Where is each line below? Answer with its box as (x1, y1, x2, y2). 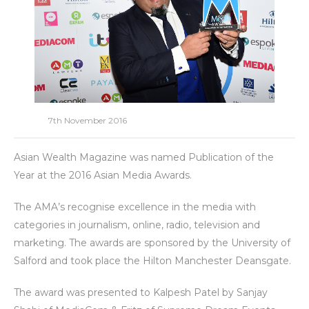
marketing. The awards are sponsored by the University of (14, 236, 290, 249)
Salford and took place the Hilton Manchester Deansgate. (14, 254, 291, 267)
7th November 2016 (48, 114, 127, 126)
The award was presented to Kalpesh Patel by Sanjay (14, 286, 268, 299)
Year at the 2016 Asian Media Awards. (14, 168, 192, 181)
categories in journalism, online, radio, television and (14, 218, 260, 231)
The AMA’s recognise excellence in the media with (14, 200, 256, 213)
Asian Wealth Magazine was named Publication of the (14, 150, 274, 163)
